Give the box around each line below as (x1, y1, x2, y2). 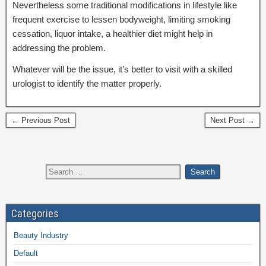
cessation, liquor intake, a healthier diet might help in (12, 28, 213, 39)
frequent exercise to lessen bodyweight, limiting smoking (12, 14, 230, 24)
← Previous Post (11, 115, 70, 125)
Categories (11, 207, 59, 220)
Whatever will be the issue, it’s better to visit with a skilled (12, 64, 232, 74)
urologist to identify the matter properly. (12, 78, 161, 88)
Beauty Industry (14, 230, 68, 240)
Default (14, 248, 38, 258)
